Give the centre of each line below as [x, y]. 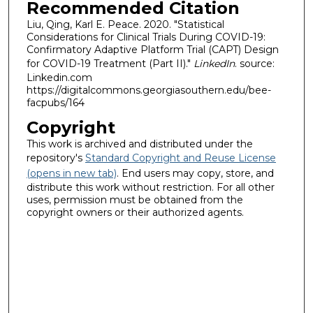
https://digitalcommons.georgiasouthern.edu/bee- [148, 90]
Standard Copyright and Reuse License [180, 158]
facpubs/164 [55, 102]
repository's [56, 158]
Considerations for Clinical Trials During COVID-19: [146, 37]
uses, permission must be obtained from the [134, 200]
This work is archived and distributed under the [139, 144]
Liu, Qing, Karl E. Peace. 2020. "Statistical [125, 24]
